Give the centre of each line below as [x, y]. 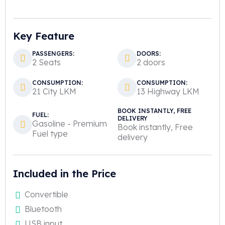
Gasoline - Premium [70, 123]
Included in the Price [65, 174]
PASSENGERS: [53, 53]
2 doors [151, 62]
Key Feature [44, 36]
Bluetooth [42, 209]
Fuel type [50, 133]
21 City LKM [54, 91]
